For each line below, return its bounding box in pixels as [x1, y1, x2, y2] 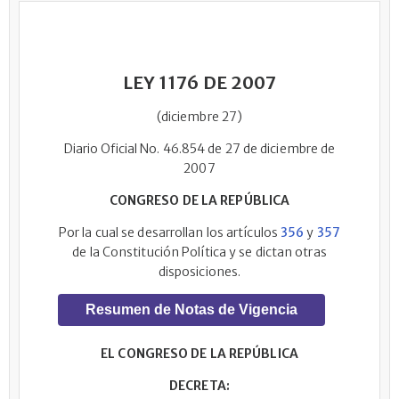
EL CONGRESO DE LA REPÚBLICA [101, 346, 298, 362]
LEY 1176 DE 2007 [122, 71, 277, 94]
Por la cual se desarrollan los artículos [58, 224, 281, 240]
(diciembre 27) [156, 109, 243, 125]
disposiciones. [158, 264, 241, 280]
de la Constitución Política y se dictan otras [72, 244, 327, 260]
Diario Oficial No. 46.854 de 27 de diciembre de [63, 141, 336, 157]
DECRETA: [169, 378, 230, 394]
